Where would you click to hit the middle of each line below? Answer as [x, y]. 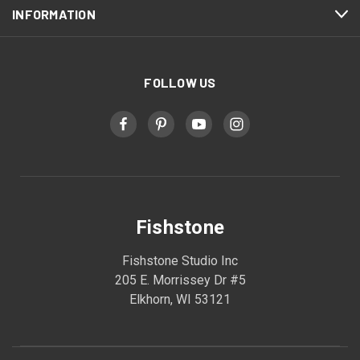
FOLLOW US [180, 82]
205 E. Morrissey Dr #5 [180, 280]
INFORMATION [54, 14]
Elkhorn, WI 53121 [180, 299]
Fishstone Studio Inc [180, 261]
